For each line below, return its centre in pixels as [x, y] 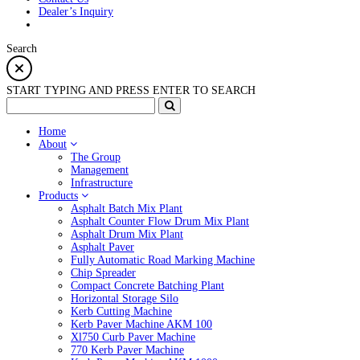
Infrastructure [102, 183]
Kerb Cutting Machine [121, 311]
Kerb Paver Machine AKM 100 [141, 324]
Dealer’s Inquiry [76, 12]
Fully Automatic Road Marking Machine [163, 260]
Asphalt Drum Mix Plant [127, 234]
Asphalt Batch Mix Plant [127, 209]
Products [58, 196]
